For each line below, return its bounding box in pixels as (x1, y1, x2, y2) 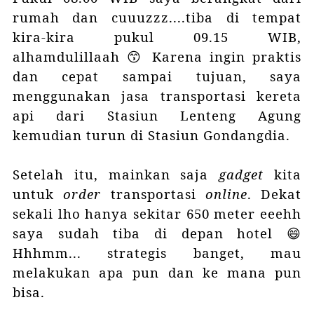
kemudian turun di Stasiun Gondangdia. (12, 126, 294, 144)
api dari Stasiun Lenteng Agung (12, 107, 302, 125)
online (205, 185, 247, 203)
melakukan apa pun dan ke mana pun (12, 264, 302, 282)
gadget (219, 165, 264, 184)
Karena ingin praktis (144, 48, 302, 66)
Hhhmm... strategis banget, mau (12, 244, 302, 262)
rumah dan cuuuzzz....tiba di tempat (12, 8, 302, 27)
